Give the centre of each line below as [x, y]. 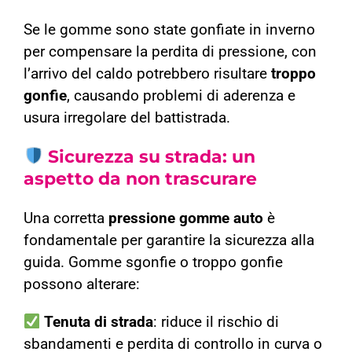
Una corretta [66, 219]
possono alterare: [81, 285]
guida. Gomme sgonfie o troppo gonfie [153, 263]
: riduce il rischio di [216, 323]
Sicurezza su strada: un [150, 157]
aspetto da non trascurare [140, 179]
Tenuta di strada [99, 323]
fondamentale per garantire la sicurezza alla [169, 241]
